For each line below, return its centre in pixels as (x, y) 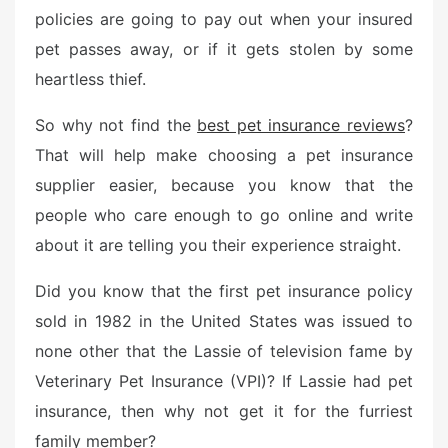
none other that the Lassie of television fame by (224, 351)
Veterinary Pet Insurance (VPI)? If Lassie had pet (224, 381)
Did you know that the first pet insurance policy (224, 291)
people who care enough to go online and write (224, 215)
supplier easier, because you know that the (224, 185)
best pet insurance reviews (301, 125)
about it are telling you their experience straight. (218, 245)
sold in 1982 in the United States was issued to (224, 321)
